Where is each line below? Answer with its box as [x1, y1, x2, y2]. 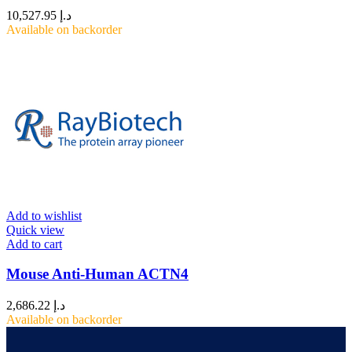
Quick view [6, 222, 64, 236]
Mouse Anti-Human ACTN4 [6, 266, 189, 283]
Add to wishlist [6, 208, 82, 222]
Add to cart [6, 236, 62, 251]
